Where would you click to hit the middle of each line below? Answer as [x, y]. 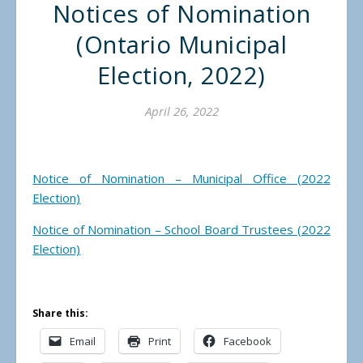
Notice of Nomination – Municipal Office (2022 [181, 179]
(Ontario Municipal [181, 45]
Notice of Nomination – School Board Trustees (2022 [181, 230]
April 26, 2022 [181, 111]
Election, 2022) [181, 76]
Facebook [248, 342]
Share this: [61, 314]
